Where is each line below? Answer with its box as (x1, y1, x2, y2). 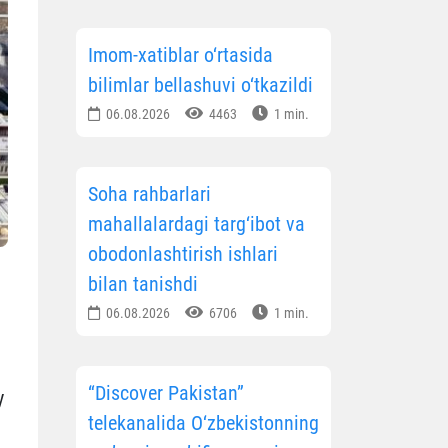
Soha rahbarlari (88, 182, 211, 207)
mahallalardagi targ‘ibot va (88, 212, 305, 237)
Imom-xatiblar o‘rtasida (88, 43, 273, 68)
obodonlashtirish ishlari (88, 242, 278, 267)
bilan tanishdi (88, 272, 198, 297)
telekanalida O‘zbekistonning (88, 411, 319, 436)
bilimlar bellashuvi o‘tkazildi (88, 73, 313, 98)
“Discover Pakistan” (88, 381, 244, 406)
